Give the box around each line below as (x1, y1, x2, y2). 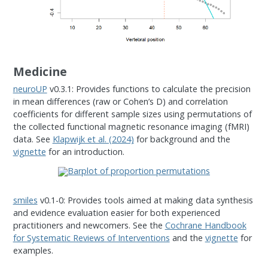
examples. (13, 244, 53, 256)
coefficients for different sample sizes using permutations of (13, 108, 252, 120)
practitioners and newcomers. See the (13, 219, 165, 231)
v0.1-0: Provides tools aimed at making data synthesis (37, 194, 253, 206)
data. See (13, 133, 53, 145)
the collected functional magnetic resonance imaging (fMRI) (13, 121, 249, 133)
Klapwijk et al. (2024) (52, 133, 134, 145)
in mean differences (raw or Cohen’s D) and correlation (13, 96, 228, 108)
